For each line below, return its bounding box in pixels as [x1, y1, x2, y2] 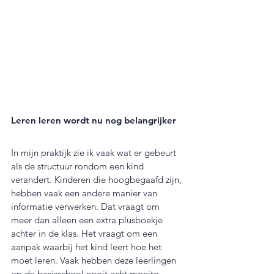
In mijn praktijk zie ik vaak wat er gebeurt [11, 147, 179, 159]
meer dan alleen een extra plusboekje [11, 214, 165, 226]
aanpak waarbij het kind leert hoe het [11, 241, 164, 253]
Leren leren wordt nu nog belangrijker [11, 114, 176, 127]
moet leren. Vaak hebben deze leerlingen [11, 254, 179, 267]
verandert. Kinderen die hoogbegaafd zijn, [11, 174, 184, 186]
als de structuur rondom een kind [11, 160, 146, 172]
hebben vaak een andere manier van [11, 187, 160, 199]
